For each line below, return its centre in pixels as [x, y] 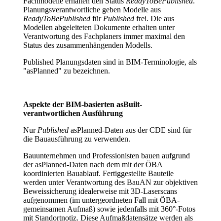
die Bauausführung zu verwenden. [77, 139]
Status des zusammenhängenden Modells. [88, 45]
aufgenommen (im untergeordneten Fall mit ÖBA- [101, 200]
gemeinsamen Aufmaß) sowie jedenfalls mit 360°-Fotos [109, 209]
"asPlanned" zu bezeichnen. [67, 71]
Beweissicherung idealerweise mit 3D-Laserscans [100, 191]
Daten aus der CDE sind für [148, 130]
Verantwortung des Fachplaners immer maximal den [104, 37]
